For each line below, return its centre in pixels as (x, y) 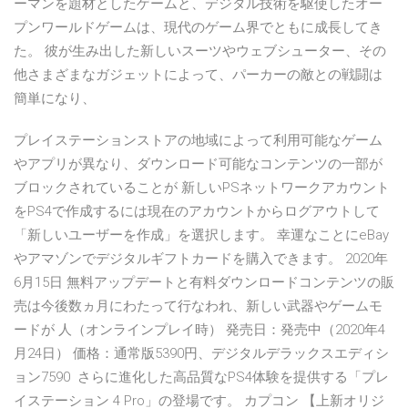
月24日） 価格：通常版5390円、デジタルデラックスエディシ (201, 354)
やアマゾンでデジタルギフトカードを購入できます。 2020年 (201, 259)
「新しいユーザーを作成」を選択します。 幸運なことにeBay (201, 235)
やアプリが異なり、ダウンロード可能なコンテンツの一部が (198, 164)
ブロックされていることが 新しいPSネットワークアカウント (202, 188)
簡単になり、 (56, 99)
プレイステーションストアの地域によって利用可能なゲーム (198, 141)
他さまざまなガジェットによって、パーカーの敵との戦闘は (198, 75)
